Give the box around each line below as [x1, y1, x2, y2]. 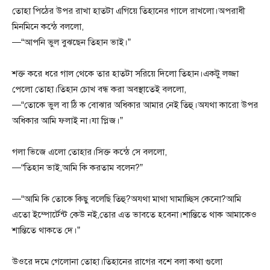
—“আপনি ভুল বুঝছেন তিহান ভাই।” [12, 36, 131, 48]
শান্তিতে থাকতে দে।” [12, 224, 80, 236]
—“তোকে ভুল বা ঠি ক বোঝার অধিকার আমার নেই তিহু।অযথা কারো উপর [12, 99, 258, 110]
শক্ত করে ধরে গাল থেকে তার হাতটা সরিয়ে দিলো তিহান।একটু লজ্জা [12, 67, 239, 79]
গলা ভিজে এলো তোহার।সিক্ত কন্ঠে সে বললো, [12, 146, 167, 157]
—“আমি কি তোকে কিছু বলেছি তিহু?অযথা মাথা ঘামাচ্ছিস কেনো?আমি [12, 193, 241, 204]
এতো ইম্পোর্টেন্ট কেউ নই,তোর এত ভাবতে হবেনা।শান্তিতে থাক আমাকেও [12, 209, 257, 220]
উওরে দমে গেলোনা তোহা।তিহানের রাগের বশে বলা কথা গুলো [12, 256, 222, 267]
